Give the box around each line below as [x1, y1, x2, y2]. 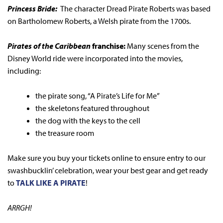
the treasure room [35, 127, 94, 138]
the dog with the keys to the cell [35, 115, 140, 125]
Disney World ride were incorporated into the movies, [7, 53, 183, 63]
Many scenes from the [127, 40, 199, 51]
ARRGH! [7, 202, 32, 213]
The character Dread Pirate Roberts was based [60, 3, 211, 13]
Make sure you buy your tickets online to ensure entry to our [7, 152, 206, 163]
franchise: [91, 40, 127, 51]
